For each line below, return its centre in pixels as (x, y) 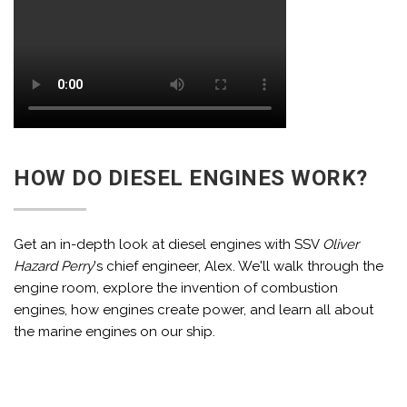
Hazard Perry (54, 266)
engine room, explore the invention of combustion (176, 288)
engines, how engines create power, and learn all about (194, 310)
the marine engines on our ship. (114, 332)
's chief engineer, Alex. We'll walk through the (238, 266)
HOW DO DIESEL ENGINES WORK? (191, 178)
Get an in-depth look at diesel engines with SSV (168, 244)
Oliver (341, 244)
